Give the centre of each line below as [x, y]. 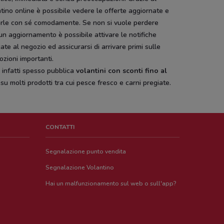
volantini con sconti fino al [122, 71]
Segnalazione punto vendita [86, 151]
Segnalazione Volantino [80, 167]
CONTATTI [60, 127]
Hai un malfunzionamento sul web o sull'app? [111, 183]
